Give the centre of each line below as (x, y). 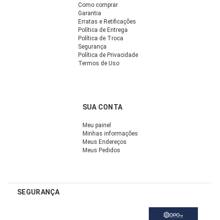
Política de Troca (100, 38)
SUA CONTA (102, 107)
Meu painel (96, 125)
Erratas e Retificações (107, 21)
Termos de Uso (98, 63)
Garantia (89, 13)
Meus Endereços (104, 142)
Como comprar (98, 5)
